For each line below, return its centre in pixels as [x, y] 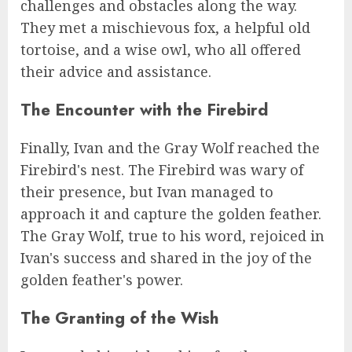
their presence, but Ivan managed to [147, 192]
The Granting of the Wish [120, 318]
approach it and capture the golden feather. [171, 214]
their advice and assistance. [116, 72]
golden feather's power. [102, 280]
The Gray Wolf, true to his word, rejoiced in [172, 236]
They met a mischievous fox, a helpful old [165, 28]
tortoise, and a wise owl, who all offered [161, 50]
